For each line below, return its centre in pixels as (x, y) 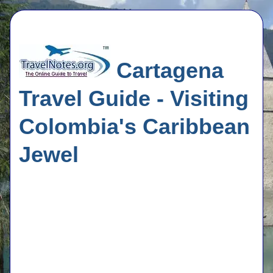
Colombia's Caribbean (134, 127)
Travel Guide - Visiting (134, 99)
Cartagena (167, 71)
